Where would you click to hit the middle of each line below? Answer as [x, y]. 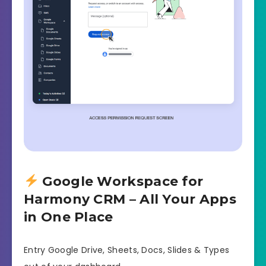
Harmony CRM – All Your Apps [130, 199]
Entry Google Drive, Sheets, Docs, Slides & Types [127, 250]
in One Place [69, 217]
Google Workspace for [121, 182]
